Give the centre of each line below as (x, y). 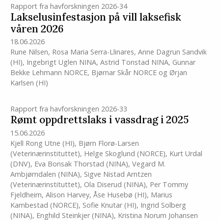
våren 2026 (37, 29)
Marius (161, 194)
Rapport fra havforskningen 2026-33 (69, 109)
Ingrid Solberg (163, 205)
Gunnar (184, 62)
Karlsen (22, 83)
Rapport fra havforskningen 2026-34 (69, 6)
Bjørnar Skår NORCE (124, 73)
